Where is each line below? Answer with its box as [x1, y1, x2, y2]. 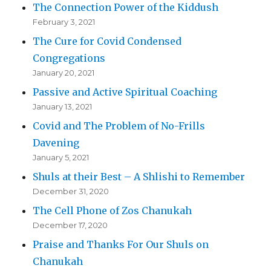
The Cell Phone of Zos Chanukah [33, 204, 192, 217]
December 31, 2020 [33, 186, 109, 197]
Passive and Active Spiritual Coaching [33, 86, 218, 99]
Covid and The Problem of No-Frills [33, 120, 206, 132]
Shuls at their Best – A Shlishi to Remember [33, 171, 246, 183]
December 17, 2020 [33, 220, 108, 230]
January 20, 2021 [33, 68, 95, 78]
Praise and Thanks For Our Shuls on [33, 238, 209, 251]
